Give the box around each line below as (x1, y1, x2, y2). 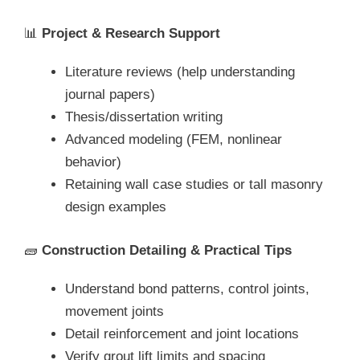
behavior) (65, 154, 121, 170)
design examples (65, 199, 166, 215)
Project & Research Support (42, 26, 220, 42)
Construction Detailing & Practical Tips (42, 242, 292, 258)
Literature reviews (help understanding (65, 64, 295, 80)
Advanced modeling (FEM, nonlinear (65, 132, 282, 148)
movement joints (65, 303, 164, 319)
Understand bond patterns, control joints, (65, 280, 309, 297)
